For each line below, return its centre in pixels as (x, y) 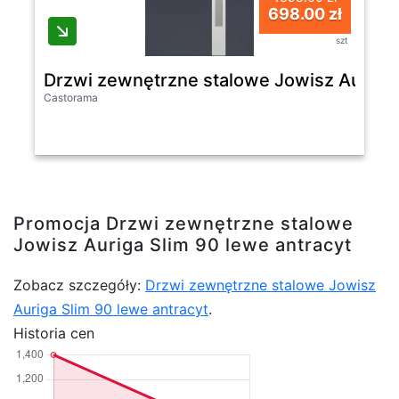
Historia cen (54, 334)
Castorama (71, 98)
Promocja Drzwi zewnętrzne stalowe (183, 224)
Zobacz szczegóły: (79, 285)
